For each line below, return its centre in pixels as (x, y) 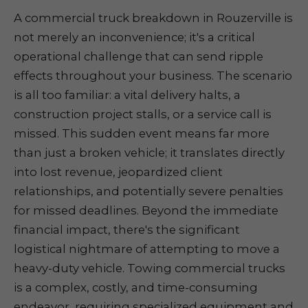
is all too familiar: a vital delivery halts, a (127, 95)
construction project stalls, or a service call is (143, 114)
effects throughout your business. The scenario (153, 76)
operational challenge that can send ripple (139, 56)
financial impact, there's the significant (127, 230)
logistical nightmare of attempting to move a (147, 249)
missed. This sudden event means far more (142, 133)
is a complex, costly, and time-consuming (136, 287)
